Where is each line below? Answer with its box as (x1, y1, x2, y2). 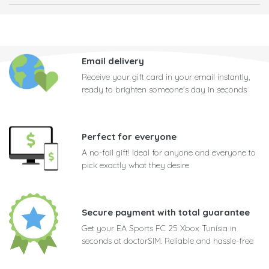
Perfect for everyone (82, 131, 177, 143)
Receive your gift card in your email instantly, (82, 71, 250, 83)
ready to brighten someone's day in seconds (82, 84, 247, 95)
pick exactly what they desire (82, 160, 189, 171)
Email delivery (82, 55, 144, 67)
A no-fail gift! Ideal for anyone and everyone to (82, 147, 256, 159)
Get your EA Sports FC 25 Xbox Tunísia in (82, 223, 237, 234)
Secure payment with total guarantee (82, 207, 250, 219)
